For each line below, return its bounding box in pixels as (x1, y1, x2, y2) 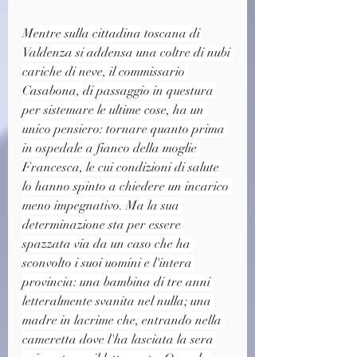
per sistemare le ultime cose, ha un (22, 101, 207, 118)
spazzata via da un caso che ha (22, 235, 194, 252)
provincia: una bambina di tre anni (22, 273, 214, 290)
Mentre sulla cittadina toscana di (22, 25, 203, 41)
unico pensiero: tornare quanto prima (22, 120, 228, 137)
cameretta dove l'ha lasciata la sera (22, 331, 217, 347)
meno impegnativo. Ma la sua (22, 197, 182, 214)
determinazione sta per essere (22, 216, 184, 233)
